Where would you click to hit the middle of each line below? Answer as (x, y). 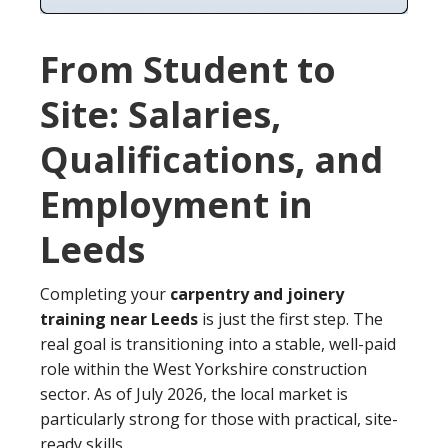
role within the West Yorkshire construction (203, 368)
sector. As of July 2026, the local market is (194, 393)
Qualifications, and (211, 159)
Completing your (105, 293)
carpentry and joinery (257, 293)
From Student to (188, 69)
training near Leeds (119, 318)
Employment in (176, 204)
